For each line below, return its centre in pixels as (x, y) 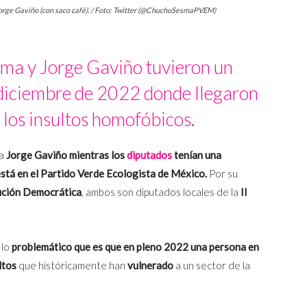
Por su (222, 174)
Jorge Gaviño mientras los (66, 155)
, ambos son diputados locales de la (161, 192)
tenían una (197, 155)
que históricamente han (72, 266)
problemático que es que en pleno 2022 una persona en (134, 247)
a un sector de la (212, 266)
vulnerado (150, 266)
